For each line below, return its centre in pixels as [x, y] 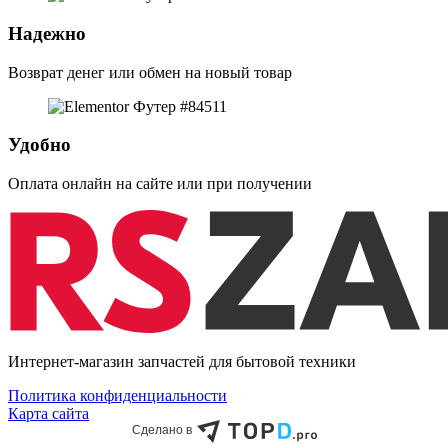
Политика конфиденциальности [117, 395]
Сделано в [161, 429]
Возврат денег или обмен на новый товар [150, 72]
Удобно [39, 145]
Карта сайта [48, 413]
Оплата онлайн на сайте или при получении [160, 183]
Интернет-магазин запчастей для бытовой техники [182, 361]
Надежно [47, 33]
